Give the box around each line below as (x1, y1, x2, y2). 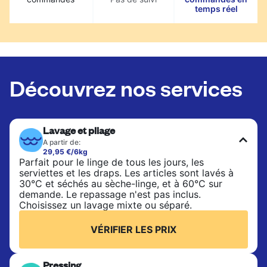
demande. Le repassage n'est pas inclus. (19, 188, 201, 200)
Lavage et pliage (43, 123, 115, 137)
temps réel (194, 3, 238, 14)
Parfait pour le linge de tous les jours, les (19, 156, 204, 168)
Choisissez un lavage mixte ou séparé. (19, 198, 192, 211)
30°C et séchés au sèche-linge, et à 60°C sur (19, 177, 222, 190)
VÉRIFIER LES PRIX (91, 223, 176, 235)
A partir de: (43, 137, 80, 147)
